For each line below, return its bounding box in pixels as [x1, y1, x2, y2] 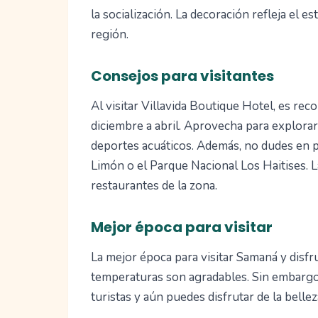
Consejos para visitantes [91, 66, 274, 87]
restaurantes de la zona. [91, 177, 217, 194]
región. [91, 26, 128, 43]
